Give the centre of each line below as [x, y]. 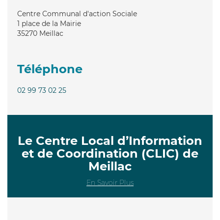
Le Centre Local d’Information [110, 140]
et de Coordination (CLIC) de [110, 153]
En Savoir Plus [110, 182]
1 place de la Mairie [49, 23]
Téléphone [50, 69]
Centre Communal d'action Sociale [77, 14]
